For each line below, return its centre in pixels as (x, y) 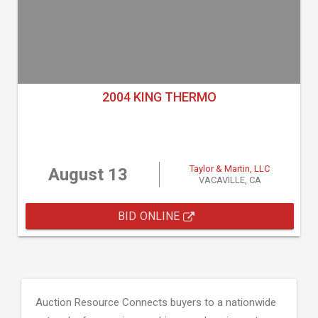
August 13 (88, 175)
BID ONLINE (150, 216)
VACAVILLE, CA (230, 180)
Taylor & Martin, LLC (230, 169)
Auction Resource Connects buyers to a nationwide (156, 302)
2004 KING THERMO (159, 97)
